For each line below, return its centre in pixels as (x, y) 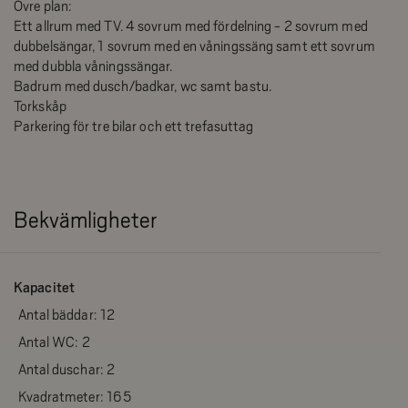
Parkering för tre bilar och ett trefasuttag (134, 127)
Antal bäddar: (57, 315)
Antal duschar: (60, 370)
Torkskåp (40, 107)
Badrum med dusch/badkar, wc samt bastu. (143, 87)
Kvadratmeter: (60, 397)
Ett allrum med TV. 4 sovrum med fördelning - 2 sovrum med (191, 26)
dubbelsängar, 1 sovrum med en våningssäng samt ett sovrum (194, 46)
